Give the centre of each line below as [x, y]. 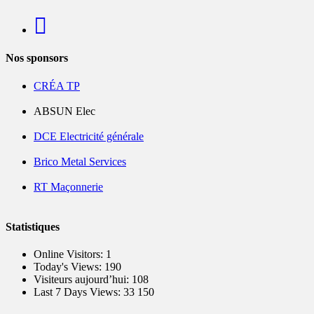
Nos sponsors [37, 58]
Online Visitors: [70, 254]
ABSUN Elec [64, 111]
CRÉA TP [57, 86]
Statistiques [33, 226]
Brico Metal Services [80, 161]
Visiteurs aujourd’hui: [83, 280]
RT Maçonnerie [68, 186]
